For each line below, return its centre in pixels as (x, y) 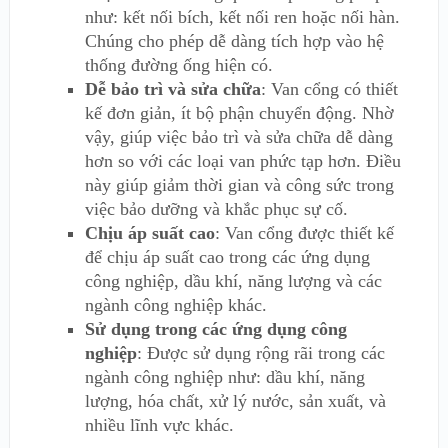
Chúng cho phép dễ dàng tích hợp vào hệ (234, 41)
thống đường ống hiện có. (178, 65)
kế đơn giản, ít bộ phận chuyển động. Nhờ (239, 113)
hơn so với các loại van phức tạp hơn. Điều (242, 161)
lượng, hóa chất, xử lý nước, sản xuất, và (235, 401)
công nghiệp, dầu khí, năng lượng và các (233, 281)
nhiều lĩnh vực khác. (159, 425)
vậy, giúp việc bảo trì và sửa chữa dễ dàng (238, 137)
